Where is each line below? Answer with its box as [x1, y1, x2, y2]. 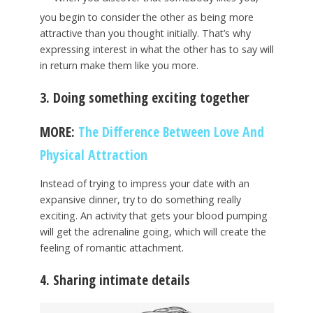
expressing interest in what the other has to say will [39, 43, 274, 57]
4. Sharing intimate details [39, 270, 190, 289]
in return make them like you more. [39, 59, 198, 73]
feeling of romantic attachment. [39, 240, 184, 254]
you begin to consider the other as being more [39, 10, 254, 24]
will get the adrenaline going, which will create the [39, 224, 266, 238]
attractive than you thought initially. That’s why [39, 27, 251, 41]
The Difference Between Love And [78, 122, 264, 142]
